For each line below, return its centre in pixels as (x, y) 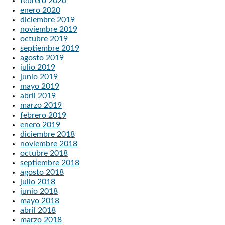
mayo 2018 (40, 201)
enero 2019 (40, 124)
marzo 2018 (41, 220)
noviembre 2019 (49, 29)
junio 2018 (39, 191)
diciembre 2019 (47, 19)
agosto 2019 (42, 58)
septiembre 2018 (50, 162)
